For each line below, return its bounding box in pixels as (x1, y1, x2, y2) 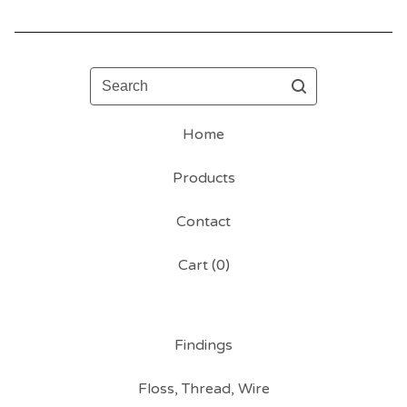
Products (172, 169, 235, 188)
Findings (174, 336, 233, 355)
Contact (176, 213, 231, 232)
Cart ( (177, 256, 216, 275)
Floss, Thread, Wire (137, 380, 270, 399)
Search (89, 68, 137, 87)
